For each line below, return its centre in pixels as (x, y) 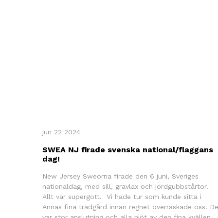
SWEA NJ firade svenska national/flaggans (128, 149)
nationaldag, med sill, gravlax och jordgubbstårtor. (127, 186)
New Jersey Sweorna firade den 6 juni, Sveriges (120, 176)
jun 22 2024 (61, 132)
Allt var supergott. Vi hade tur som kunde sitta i (122, 196)
